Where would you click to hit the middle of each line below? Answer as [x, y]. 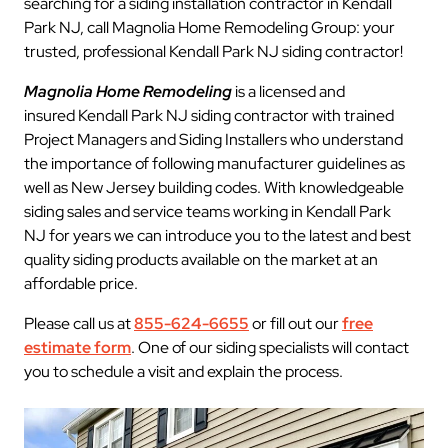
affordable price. [81, 283]
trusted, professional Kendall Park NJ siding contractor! [213, 51]
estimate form [77, 347]
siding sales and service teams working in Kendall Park [207, 211]
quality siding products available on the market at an [201, 259]
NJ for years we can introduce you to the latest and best [217, 235]
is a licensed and [288, 91]
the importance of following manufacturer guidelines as [214, 163]
